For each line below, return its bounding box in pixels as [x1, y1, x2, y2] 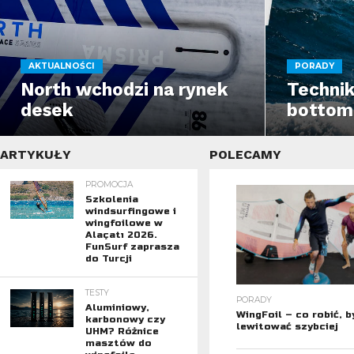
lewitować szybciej [235, 320, 338, 332]
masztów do [85, 337, 152, 348]
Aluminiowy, [85, 302, 149, 313]
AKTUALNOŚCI [28, 61, 96, 71]
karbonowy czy [85, 314, 165, 325]
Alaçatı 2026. [85, 229, 157, 240]
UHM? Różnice [85, 326, 159, 337]
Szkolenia [85, 194, 138, 205]
